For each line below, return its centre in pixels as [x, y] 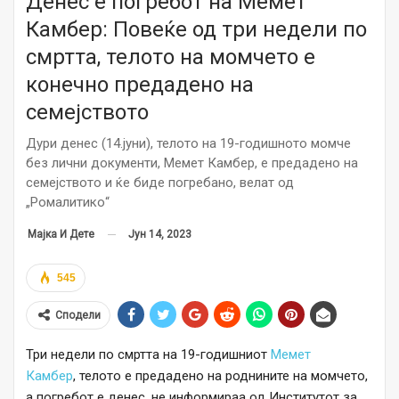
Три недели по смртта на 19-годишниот [148, 355]
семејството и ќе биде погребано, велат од [160, 182]
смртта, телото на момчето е [171, 57]
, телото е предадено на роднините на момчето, [220, 376]
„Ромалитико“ [68, 202]
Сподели [78, 316]
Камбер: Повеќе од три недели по [196, 29]
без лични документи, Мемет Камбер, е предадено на [192, 163]
